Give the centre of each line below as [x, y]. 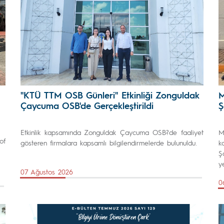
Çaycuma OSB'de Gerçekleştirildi [87, 105]
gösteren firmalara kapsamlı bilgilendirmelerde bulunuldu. [109, 142]
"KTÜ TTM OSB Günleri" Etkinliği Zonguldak [110, 94]
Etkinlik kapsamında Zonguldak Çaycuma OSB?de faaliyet [112, 132]
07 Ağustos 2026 [47, 171]
